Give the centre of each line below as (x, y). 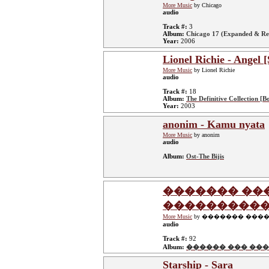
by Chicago (207, 5)
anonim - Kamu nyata (214, 124)
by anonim (206, 135)
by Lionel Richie (213, 70)
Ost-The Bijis (205, 156)
